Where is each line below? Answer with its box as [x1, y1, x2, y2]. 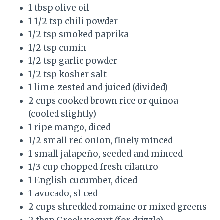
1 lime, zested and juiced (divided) [28, 82, 168, 93]
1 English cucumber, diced [28, 175, 137, 186]
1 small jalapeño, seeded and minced [28, 148, 183, 160]
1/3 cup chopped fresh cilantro [28, 162, 158, 173]
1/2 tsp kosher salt [28, 69, 107, 80]
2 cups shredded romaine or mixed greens [28, 201, 207, 213]
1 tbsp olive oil [28, 2, 89, 14]
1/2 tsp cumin [28, 42, 86, 54]
